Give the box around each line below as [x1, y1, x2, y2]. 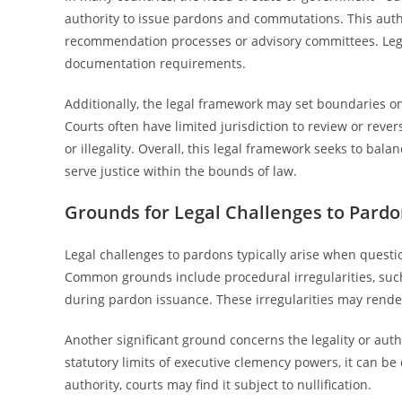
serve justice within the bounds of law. [65, 162, 297, 179]
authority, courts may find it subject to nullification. [65, 376, 371, 393]
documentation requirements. [65, 55, 246, 72]
